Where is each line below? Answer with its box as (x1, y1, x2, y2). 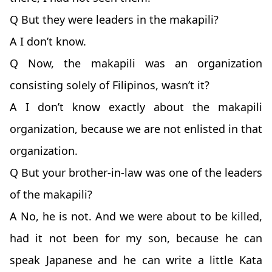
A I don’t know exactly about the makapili (10, 100, 262, 115)
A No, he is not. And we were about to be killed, (10, 209, 262, 224)
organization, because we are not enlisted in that (10, 121, 262, 137)
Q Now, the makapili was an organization (10, 56, 262, 71)
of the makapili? (10, 187, 92, 202)
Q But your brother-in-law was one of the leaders (10, 165, 262, 180)
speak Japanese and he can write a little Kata (10, 253, 262, 268)
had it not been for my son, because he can (10, 231, 262, 246)
